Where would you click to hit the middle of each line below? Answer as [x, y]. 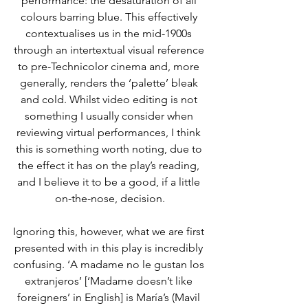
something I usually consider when [110, 116]
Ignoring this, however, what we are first [110, 231]
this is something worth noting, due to [110, 149]
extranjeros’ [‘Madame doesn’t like [110, 281]
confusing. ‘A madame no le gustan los [110, 264]
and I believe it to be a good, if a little [110, 182]
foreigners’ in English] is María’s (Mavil [110, 297]
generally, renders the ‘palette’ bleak [110, 83]
